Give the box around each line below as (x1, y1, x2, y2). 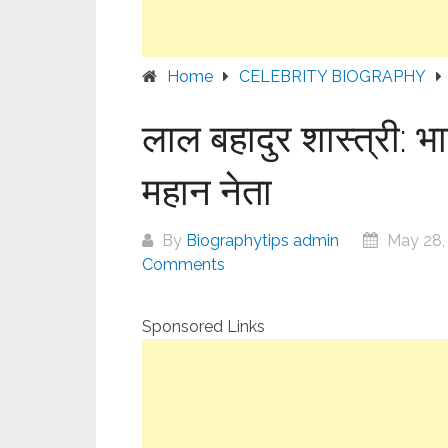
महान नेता (142, 165, 272, 215)
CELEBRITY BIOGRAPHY (239, 67, 426, 86)
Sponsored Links (142, 317, 265, 336)
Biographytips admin (186, 231, 339, 250)
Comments (142, 255, 225, 274)
